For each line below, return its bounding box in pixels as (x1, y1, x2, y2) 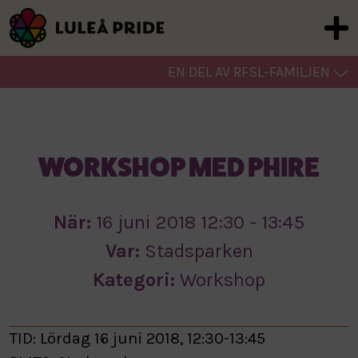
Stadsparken (144, 240, 253, 262)
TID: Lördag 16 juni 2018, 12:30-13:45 (10, 329, 265, 348)
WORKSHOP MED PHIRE (38, 152, 320, 183)
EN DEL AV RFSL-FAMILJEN (167, 62, 330, 81)
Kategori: (93, 268, 180, 291)
